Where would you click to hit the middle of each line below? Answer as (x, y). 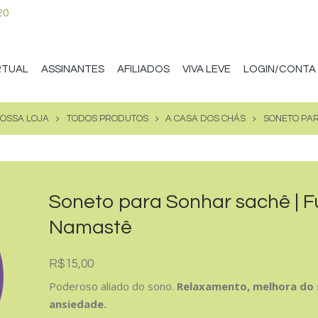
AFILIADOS (144, 69)
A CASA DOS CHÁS (206, 118)
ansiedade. (79, 303)
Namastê (91, 227)
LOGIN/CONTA (280, 69)
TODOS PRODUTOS (107, 118)
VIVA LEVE (207, 69)
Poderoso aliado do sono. (113, 286)
